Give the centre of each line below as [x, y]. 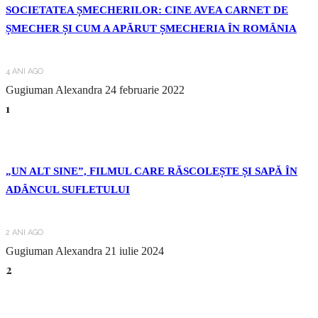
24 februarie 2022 [145, 90]
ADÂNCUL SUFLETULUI [68, 190]
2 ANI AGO [24, 233]
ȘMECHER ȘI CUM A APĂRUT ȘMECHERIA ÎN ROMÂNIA [151, 29]
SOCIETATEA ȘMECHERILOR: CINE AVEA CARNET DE [147, 10]
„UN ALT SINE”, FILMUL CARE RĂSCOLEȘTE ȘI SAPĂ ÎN [152, 171]
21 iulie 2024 [135, 251]
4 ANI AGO [24, 72]
